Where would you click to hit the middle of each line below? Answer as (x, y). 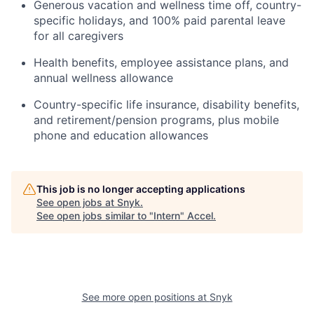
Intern (167, 216)
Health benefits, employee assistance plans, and (161, 62)
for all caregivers (78, 36)
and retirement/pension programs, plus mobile (156, 120)
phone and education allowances (121, 135)
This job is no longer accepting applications (141, 189)
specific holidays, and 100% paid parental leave (159, 20)
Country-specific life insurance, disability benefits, (166, 104)
